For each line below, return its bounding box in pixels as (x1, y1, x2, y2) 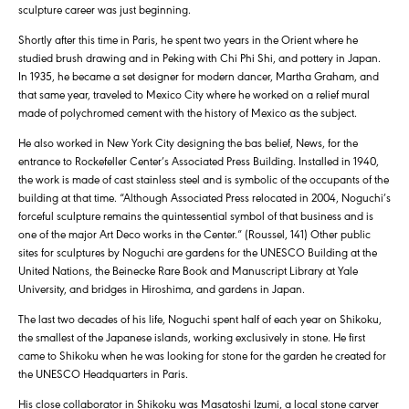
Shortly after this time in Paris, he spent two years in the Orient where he (18, 31, 358, 47)
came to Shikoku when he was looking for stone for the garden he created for (18, 347, 386, 363)
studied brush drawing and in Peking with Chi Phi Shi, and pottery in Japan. (18, 49, 381, 66)
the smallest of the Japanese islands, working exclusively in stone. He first (18, 329, 365, 345)
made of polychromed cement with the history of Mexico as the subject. (18, 104, 357, 121)
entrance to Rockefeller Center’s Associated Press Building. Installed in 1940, (18, 152, 379, 169)
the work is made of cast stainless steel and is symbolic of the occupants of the (18, 171, 389, 187)
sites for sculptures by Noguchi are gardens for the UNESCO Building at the (18, 244, 377, 260)
